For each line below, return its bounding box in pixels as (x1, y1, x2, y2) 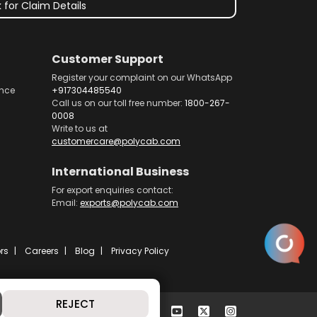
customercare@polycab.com (52, 135, 180, 147)
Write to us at (52, 122, 108, 134)
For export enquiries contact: (52, 184, 173, 196)
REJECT (56, 296, 95, 311)
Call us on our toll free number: (52, 97, 185, 109)
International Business (52, 163, 189, 180)
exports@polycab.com (80, 197, 178, 209)
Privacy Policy (111, 245, 169, 257)
